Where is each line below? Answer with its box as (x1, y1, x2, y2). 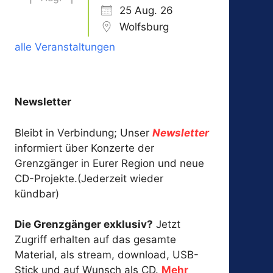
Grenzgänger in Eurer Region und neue (15, 157, 205, 169)
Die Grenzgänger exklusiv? (15, 218, 154, 231)
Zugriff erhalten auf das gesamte (15, 233, 177, 246)
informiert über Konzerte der (15, 141, 155, 154)
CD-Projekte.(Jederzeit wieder (15, 172, 164, 185)
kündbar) (15, 187, 60, 200)
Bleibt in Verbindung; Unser (15, 126, 150, 139)
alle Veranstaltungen (15, 41, 116, 54)
